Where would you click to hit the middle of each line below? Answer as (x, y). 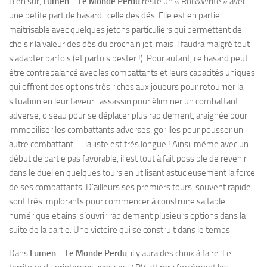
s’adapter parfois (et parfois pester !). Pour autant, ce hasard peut (128, 58)
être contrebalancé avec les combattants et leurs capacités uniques (132, 73)
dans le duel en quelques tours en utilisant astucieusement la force (132, 173)
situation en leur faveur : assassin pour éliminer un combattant (124, 101)
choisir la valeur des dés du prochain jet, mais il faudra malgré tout (129, 44)
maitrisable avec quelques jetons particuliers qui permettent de (125, 30)
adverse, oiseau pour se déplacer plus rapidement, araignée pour (128, 116)
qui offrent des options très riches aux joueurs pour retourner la (126, 87)
